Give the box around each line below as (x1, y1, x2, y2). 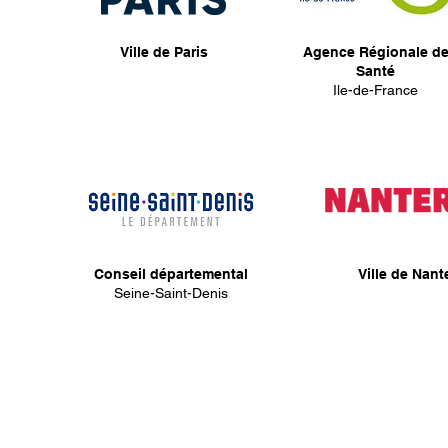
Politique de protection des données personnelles (56, 402, 381, 419)
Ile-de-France (333, 82, 418, 98)
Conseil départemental (94, 266, 248, 282)
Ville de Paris (119, 44, 208, 60)
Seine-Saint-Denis (114, 285, 228, 301)
